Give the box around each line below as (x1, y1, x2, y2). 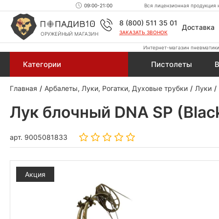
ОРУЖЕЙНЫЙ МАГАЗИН (41, 31, 98, 37)
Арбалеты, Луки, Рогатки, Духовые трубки (44, 84, 188, 92)
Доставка (181, 22, 215, 31)
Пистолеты (151, 60, 192, 69)
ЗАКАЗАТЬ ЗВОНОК (119, 29, 168, 35)
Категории (23, 60, 61, 69)
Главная (10, 84, 37, 92)
